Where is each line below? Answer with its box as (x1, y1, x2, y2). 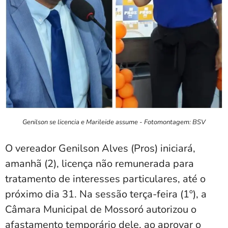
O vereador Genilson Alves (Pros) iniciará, (5, 141, 195, 155)
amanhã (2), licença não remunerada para (5, 156, 194, 170)
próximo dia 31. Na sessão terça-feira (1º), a (5, 187, 207, 201)
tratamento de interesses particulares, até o (5, 172, 206, 186)
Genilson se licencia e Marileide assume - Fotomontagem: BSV (22, 117, 206, 127)
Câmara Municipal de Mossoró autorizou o (5, 202, 196, 216)
